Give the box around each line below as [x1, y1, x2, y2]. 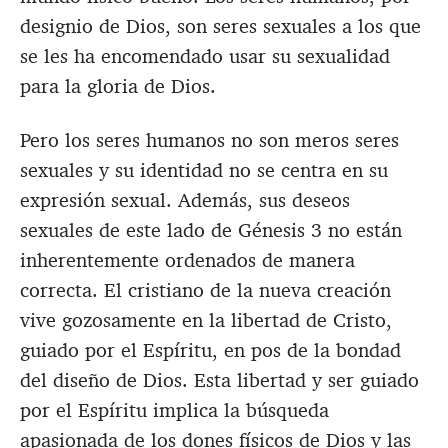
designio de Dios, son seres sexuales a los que [20, 13, 421, 40]
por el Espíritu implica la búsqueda [20, 397, 329, 424]
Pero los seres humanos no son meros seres [20, 127, 399, 154]
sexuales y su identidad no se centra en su [20, 157, 388, 184]
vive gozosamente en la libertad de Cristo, [20, 307, 392, 334]
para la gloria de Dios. [20, 73, 216, 100]
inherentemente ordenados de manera [20, 247, 355, 274]
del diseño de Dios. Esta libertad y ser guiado [20, 367, 419, 394]
